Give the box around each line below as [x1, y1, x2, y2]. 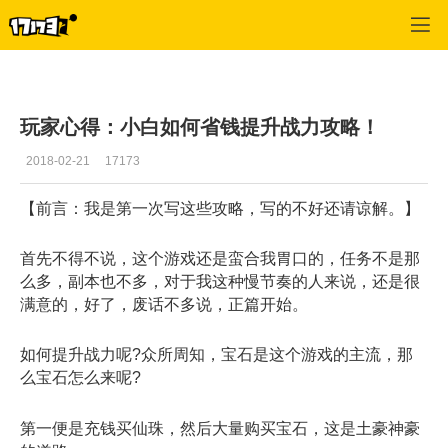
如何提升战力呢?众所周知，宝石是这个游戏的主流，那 [20, 346, 413, 364]
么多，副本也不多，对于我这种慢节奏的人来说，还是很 [20, 273, 420, 291]
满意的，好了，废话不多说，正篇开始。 [20, 296, 308, 314]
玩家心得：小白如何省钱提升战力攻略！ [20, 115, 380, 138]
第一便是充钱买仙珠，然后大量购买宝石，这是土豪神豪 [20, 419, 420, 437]
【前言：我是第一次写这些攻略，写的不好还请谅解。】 [20, 200, 420, 218]
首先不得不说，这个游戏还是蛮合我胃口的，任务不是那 [20, 250, 420, 268]
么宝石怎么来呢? [20, 369, 141, 387]
